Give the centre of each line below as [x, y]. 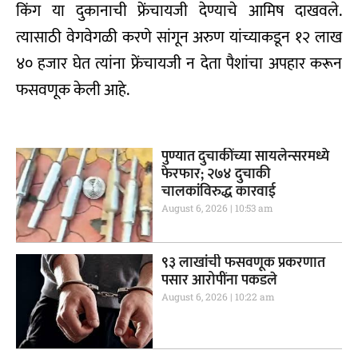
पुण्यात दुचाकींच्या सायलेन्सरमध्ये [246, 156]
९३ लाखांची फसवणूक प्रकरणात [244, 263]
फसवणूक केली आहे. [73, 90]
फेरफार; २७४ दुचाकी [216, 174]
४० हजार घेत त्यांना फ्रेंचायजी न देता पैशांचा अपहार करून [179, 64]
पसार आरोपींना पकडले [220, 281]
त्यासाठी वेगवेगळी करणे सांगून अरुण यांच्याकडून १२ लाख [179, 37]
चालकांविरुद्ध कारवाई [219, 191]
